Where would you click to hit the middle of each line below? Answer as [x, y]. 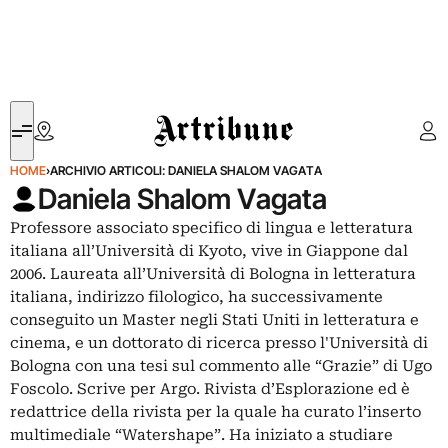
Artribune [183, 112]
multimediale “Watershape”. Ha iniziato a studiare [201, 435]
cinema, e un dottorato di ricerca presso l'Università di [219, 343]
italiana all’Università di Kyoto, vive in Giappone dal [209, 251]
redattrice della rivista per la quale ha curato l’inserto [215, 412]
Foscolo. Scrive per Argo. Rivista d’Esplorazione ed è [210, 389]
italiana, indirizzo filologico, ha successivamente [196, 297]
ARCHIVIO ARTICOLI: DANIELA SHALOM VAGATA [186, 170]
